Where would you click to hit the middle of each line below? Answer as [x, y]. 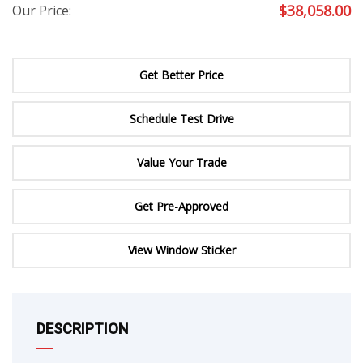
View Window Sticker [181, 250]
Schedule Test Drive [181, 119]
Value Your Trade [181, 163]
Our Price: [42, 11]
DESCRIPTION [82, 329]
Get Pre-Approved [181, 207]
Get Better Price [181, 75]
